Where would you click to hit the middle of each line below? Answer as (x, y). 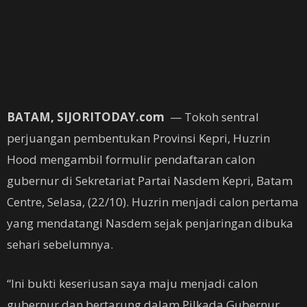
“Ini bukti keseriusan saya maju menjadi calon (132, 283)
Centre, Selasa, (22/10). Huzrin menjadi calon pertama (153, 202)
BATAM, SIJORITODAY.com (87, 117)
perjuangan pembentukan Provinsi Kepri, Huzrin (138, 138)
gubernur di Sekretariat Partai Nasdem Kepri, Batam (150, 181)
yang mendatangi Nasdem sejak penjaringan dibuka (150, 223)
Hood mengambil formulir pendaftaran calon (131, 159)
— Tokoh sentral (213, 117)
